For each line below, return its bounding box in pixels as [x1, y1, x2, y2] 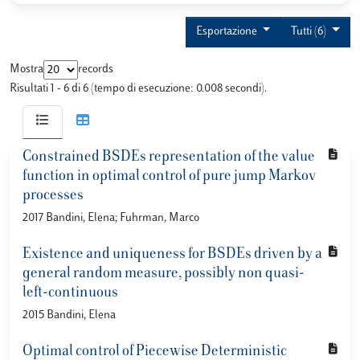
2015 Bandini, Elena [22, 309, 116, 321]
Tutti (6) [291, 26, 329, 38]
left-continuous [22, 286, 118, 301]
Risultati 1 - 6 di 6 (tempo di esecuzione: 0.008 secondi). [10, 83, 267, 95]
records [78, 63, 113, 76]
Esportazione [195, 26, 260, 38]
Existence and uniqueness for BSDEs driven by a [22, 247, 322, 262]
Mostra [10, 63, 43, 76]
